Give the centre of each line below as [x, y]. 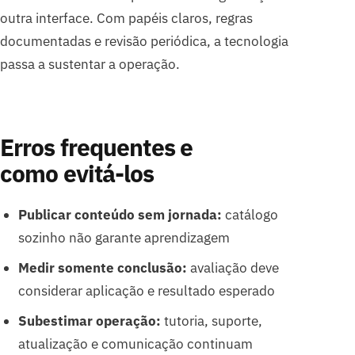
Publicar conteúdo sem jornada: [120, 215]
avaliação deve [233, 268]
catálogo [250, 215]
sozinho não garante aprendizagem [124, 238]
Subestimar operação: [89, 321]
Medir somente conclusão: [102, 268]
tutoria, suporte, [211, 321]
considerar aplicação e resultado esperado [146, 291]
